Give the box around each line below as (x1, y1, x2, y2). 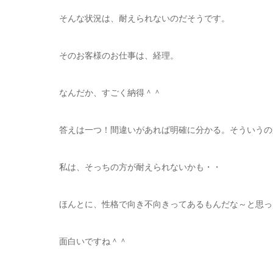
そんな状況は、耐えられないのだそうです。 (59, 13, 230, 23)
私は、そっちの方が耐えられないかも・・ (59, 162, 221, 172)
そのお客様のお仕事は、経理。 (59, 51, 179, 60)
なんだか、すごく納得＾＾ (59, 88, 161, 97)
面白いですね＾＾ (59, 236, 127, 246)
